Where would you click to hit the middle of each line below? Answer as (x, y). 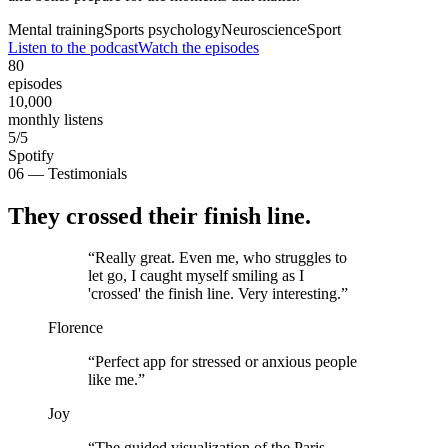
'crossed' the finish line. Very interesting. (214, 294)
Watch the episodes (198, 47)
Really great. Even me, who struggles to (221, 258)
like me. (113, 380)
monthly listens (55, 119)
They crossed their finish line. (159, 215)
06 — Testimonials (67, 173)
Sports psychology (162, 29)
